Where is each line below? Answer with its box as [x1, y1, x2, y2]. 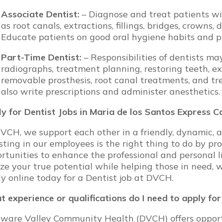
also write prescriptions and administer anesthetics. [1, 86, 220, 98]
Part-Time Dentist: [1, 52, 84, 63]
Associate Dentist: [1, 8, 79, 20]
